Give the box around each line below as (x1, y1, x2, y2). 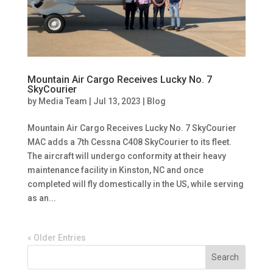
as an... (27, 193, 56, 204)
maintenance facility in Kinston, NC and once (27, 165, 204, 175)
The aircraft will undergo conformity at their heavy (27, 151, 226, 161)
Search (211, 252, 239, 263)
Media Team (38, 96, 87, 107)
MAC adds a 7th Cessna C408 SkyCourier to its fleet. (27, 137, 232, 147)
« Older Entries (27, 233, 86, 243)
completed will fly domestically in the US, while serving (27, 179, 244, 190)
